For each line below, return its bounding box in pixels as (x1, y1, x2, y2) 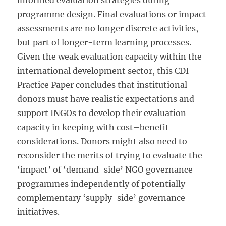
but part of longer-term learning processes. (17, 37, 192, 47)
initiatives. (17, 207, 60, 217)
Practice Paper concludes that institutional (17, 80, 188, 90)
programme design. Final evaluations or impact (17, 9, 207, 19)
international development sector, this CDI (17, 66, 189, 76)
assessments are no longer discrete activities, (17, 23, 199, 33)
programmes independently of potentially (17, 179, 186, 189)
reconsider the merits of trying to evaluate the (17, 150, 203, 160)
